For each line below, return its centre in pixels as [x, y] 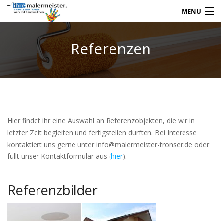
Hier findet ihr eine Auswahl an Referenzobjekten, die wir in [101, 121]
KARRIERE [23, 126]
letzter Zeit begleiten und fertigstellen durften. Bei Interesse [102, 133]
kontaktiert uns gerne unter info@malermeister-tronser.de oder [108, 145]
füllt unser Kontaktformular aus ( [59, 156]
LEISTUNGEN [29, 103]
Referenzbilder [53, 190]
